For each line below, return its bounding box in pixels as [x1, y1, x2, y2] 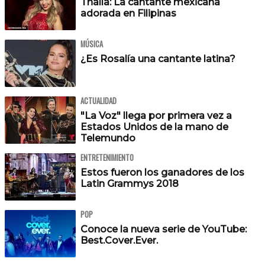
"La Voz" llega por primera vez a [80, 110, 232, 121]
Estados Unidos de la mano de [80, 121, 228, 132]
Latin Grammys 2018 [80, 178, 179, 189]
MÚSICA [80, 38, 103, 50]
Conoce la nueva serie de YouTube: [80, 224, 247, 235]
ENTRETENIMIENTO [80, 152, 134, 163]
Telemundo [80, 132, 135, 144]
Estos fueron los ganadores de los [80, 167, 244, 178]
